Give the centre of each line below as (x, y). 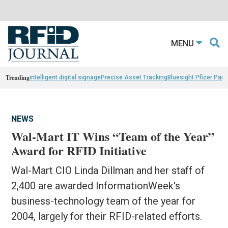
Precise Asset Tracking (134, 77)
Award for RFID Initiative (79, 150)
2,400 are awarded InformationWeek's (96, 186)
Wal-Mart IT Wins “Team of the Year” (113, 136)
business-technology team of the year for (104, 201)
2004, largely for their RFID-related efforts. (107, 216)
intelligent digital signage (65, 77)
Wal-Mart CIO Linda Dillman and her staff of (108, 170)
